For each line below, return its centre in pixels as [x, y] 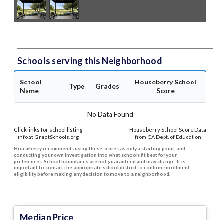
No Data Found [110, 114]
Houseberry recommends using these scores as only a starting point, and [99, 149]
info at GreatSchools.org [48, 137]
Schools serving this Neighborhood [90, 61]
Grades [107, 86]
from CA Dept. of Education [168, 137]
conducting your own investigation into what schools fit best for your [95, 155]
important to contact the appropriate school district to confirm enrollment [102, 168]
